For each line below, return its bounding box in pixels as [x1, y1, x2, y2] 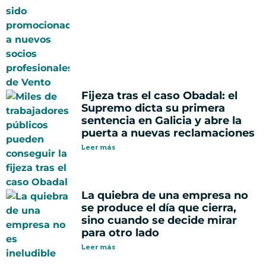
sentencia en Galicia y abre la [81, 114, 242, 128]
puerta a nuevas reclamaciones [81, 126, 255, 140]
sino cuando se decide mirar [81, 214, 237, 227]
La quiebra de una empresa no [81, 189, 248, 202]
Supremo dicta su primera [81, 102, 225, 115]
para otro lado [81, 226, 159, 240]
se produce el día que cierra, [81, 201, 236, 215]
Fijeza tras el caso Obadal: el [81, 89, 237, 103]
